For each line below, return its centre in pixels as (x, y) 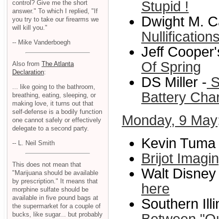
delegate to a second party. (51, 128)
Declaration (28, 72)
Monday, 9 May (170, 120)
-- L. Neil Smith (33, 143)
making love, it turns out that (53, 103)
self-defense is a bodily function (57, 111)
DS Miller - (174, 82)
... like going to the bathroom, (54, 87)
